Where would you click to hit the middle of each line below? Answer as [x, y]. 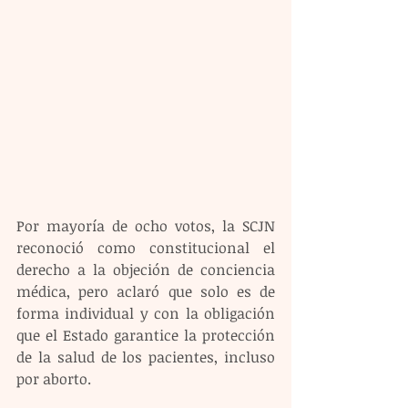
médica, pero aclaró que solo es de [146, 292]
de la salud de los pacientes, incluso [146, 357]
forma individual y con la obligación [146, 314]
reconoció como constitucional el [146, 248]
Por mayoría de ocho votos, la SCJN [146, 226]
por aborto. [54, 379]
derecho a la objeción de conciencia [146, 270]
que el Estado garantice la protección [146, 336]
